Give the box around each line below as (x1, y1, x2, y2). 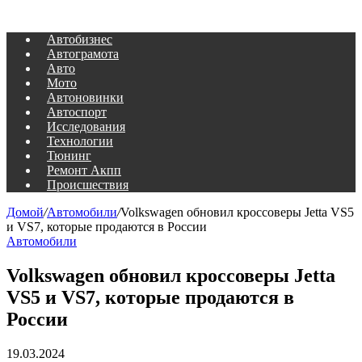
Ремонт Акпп (47, 163, 121, 177)
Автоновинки (47, 90, 124, 104)
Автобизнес (47, 32, 112, 46)
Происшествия (47, 178, 128, 192)
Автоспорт (47, 105, 107, 119)
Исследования (47, 120, 125, 133)
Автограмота (47, 47, 119, 61)
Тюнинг (47, 149, 91, 162)
